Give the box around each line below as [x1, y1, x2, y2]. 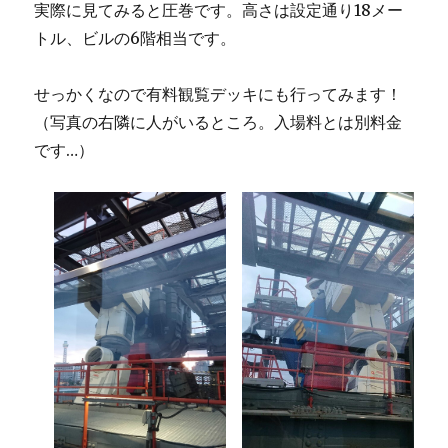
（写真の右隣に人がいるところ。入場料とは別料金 [34, 111, 403, 132]
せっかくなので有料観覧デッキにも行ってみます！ [34, 83, 403, 104]
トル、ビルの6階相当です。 [34, 27, 237, 48]
